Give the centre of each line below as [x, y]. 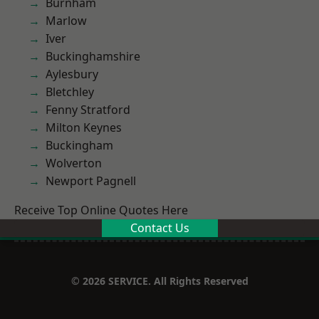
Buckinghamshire [93, 56]
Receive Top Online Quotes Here [101, 210]
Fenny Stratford [88, 110]
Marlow [66, 21]
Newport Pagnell [91, 181]
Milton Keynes [84, 127]
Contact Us [159, 228]
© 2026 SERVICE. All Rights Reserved [159, 281]
